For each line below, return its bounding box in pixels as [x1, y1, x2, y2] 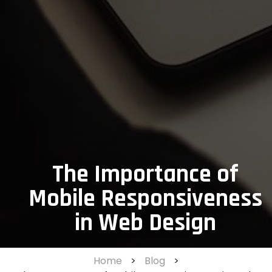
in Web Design [74, 208, 216, 239]
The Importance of [52, 159, 239, 191]
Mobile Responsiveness [28, 183, 262, 215]
